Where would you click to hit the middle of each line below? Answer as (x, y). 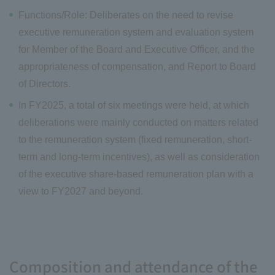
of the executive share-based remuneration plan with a (136, 174)
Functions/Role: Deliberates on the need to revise (126, 15)
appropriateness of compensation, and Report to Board (137, 67)
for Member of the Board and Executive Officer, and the (137, 50)
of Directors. (45, 84)
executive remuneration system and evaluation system (136, 33)
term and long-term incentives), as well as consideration (139, 157)
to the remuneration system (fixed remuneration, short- (135, 140)
